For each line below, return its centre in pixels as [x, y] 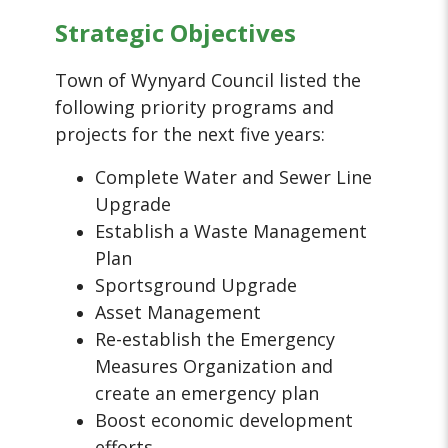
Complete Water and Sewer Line [234, 177]
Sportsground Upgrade [196, 285]
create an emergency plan [207, 393]
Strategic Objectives [176, 33]
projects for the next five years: [190, 134]
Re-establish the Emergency [215, 339]
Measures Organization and [214, 366]
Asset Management [178, 312]
